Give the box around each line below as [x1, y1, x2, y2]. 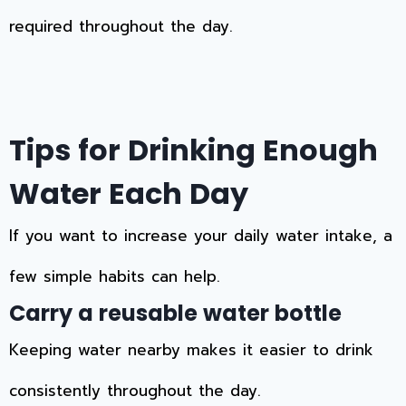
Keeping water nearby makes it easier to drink [9, 337, 373, 362]
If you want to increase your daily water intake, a [9, 223, 392, 247]
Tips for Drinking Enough [9, 129, 378, 170]
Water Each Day [9, 172, 248, 214]
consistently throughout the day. [9, 378, 261, 402]
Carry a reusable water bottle [9, 297, 342, 328]
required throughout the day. [9, 14, 233, 38]
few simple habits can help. [9, 264, 220, 288]
